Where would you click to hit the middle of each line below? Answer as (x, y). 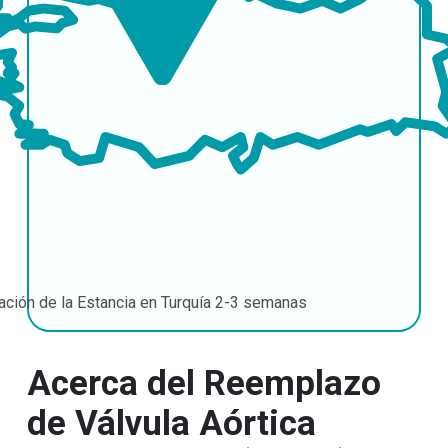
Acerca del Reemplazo (203, 384)
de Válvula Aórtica (171, 424)
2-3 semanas (261, 302)
